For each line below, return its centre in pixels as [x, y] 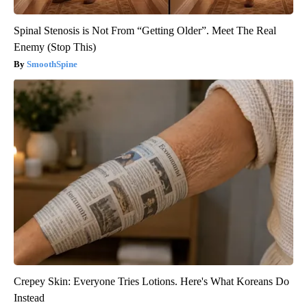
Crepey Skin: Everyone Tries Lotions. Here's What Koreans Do [151, 282]
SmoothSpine [52, 64]
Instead [29, 298]
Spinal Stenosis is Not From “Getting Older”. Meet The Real [145, 31]
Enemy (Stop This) [55, 47]
